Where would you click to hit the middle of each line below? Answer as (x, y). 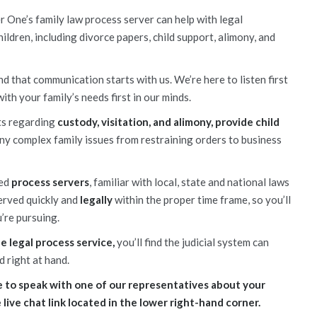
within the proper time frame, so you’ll (202, 200)
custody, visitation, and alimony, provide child (168, 122)
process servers (50, 182)
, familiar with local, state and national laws (189, 182)
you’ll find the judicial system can (192, 242)
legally (96, 200)
